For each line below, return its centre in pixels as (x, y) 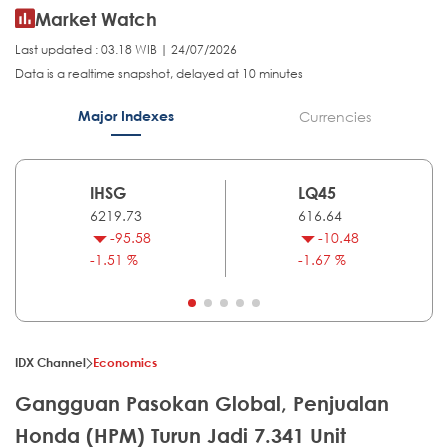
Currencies (334, 117)
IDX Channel (50, 362)
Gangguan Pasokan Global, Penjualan (202, 404)
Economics (125, 362)
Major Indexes (125, 116)
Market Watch (96, 19)
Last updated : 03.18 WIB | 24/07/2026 (126, 50)
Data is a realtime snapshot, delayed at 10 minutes (159, 74)
